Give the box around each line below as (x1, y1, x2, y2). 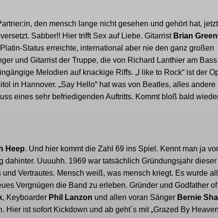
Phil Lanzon (49, 193, 92, 202)
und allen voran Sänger (92, 193, 175, 202)
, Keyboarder (2, 193, 49, 202)
